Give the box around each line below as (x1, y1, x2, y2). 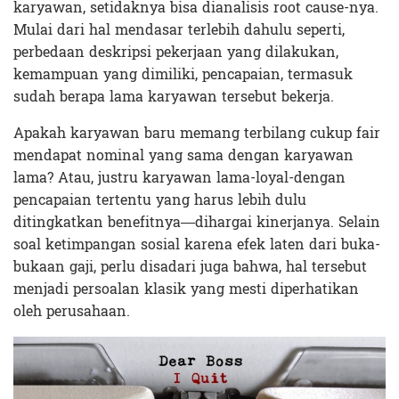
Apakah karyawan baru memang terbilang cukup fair (13, 120, 380, 147)
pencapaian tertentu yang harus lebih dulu (13, 187, 306, 214)
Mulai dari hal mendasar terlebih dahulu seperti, (13, 17, 345, 44)
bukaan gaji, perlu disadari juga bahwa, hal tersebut (13, 254, 367, 281)
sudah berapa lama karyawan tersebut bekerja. (13, 84, 334, 110)
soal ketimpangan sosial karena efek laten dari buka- (13, 232, 380, 258)
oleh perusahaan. (13, 298, 130, 325)
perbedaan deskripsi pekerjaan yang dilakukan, (13, 39, 338, 66)
